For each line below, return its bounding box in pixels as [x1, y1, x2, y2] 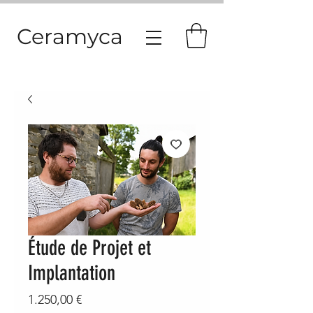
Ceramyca [17, 24, 123, 50]
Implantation [28, 260, 115, 286]
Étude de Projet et [28, 235, 151, 261]
